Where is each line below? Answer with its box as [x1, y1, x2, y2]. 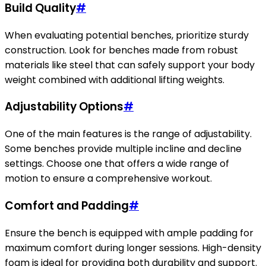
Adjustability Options [5, 99, 123, 115]
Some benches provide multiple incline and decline [5, 142, 242, 156]
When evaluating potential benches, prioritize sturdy [5, 28, 249, 42]
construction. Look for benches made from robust [5, 43, 238, 57]
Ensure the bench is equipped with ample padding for [5, 226, 254, 240]
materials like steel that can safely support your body [5, 58, 255, 72]
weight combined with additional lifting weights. [5, 72, 224, 87]
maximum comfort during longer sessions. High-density [5, 240, 261, 255]
